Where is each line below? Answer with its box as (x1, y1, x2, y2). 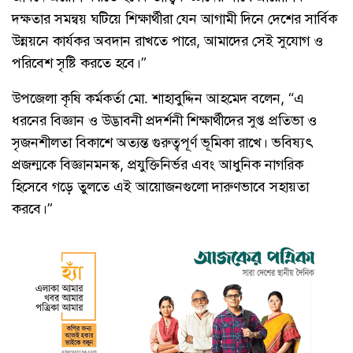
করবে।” (12, 199, 53, 217)
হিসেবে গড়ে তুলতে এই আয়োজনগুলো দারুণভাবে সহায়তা (12, 177, 309, 195)
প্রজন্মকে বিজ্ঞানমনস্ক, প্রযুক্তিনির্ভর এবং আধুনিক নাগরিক (12, 155, 303, 173)
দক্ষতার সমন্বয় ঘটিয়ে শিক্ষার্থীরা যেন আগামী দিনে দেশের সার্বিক (12, 9, 337, 27)
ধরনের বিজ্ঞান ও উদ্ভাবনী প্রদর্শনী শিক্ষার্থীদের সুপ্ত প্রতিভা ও (12, 111, 317, 128)
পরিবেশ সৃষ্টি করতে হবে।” (12, 54, 147, 71)
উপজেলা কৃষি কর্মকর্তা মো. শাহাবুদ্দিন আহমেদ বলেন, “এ (12, 89, 304, 106)
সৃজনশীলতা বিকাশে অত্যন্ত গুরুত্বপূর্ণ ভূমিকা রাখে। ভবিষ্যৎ (12, 133, 313, 150)
